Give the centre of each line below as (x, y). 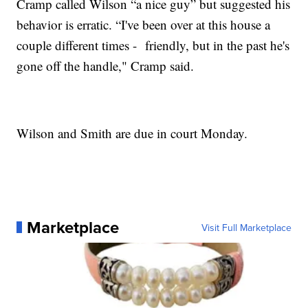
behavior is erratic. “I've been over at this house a (144, 24)
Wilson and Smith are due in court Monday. (132, 133)
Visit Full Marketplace (246, 227)
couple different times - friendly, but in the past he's (153, 45)
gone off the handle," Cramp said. (106, 65)
